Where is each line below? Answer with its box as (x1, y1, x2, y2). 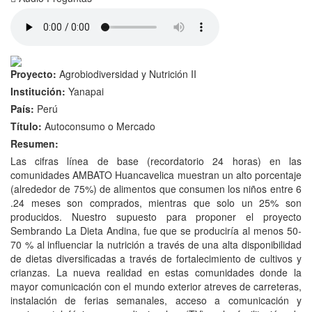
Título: (10, 119, 45, 133)
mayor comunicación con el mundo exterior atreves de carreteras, (10, 279, 302, 293)
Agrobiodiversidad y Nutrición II (56, 67, 196, 81)
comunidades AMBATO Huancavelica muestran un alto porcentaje (10, 168, 302, 182)
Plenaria (21, 1, 57, 15)
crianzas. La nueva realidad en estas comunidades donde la (10, 265, 302, 279)
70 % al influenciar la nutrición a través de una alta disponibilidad (10, 237, 302, 251)
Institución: (10, 84, 65, 98)
